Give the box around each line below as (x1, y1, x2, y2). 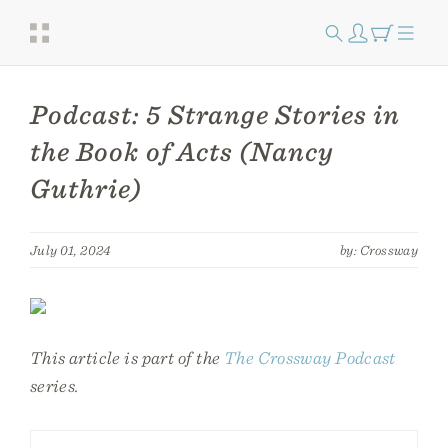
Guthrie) (30, 172, 142, 205)
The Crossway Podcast (223, 347, 396, 368)
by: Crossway (340, 242, 418, 258)
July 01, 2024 (30, 242, 112, 258)
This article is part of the (30, 347, 224, 368)
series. (30, 375, 80, 396)
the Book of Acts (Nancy (30, 135, 335, 168)
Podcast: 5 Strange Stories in (30, 98, 401, 131)
